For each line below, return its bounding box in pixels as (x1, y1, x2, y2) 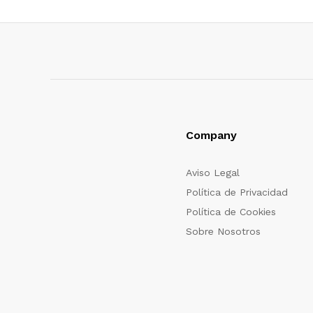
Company (186, 128, 237, 142)
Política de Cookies (186, 205, 276, 217)
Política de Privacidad (186, 186, 288, 198)
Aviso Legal (186, 166, 240, 178)
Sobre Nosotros (186, 225, 261, 237)
